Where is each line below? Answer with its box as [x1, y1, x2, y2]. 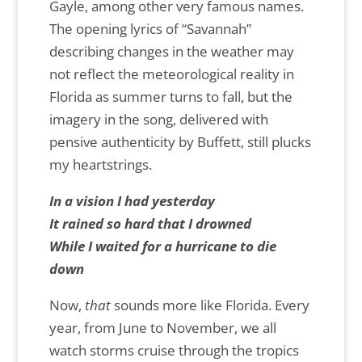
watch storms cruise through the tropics [48, 341, 299, 360]
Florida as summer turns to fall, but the [48, 87, 293, 107]
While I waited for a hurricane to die [48, 237, 276, 256]
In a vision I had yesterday [48, 192, 215, 211]
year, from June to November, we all [48, 318, 276, 338]
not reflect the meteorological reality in [48, 65, 294, 84]
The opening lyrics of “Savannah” [48, 19, 251, 39]
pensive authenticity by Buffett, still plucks [48, 133, 311, 152]
